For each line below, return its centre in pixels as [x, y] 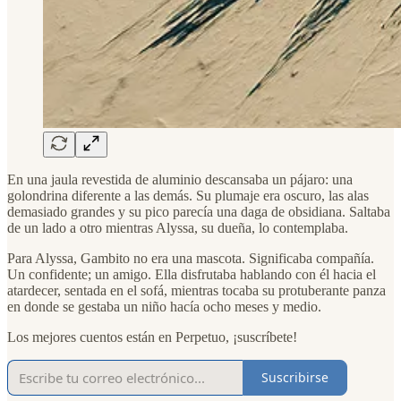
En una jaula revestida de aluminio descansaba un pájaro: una [180, 179]
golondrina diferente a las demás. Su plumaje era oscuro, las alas [188, 195]
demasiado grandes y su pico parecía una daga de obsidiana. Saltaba [199, 211]
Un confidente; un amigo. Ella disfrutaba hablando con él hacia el [192, 274]
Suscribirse [295, 378]
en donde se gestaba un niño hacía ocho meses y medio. [164, 306]
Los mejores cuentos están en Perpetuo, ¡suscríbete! [152, 337]
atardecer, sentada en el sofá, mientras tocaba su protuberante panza [196, 290]
